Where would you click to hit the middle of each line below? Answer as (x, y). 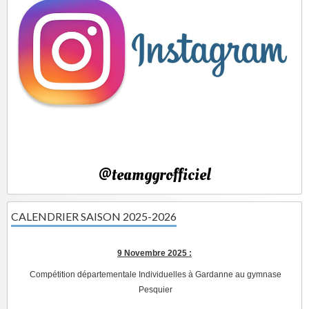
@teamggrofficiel (154, 175)
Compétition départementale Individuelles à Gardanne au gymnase (155, 275)
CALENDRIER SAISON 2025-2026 (94, 217)
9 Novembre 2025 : (154, 253)
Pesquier (155, 290)
